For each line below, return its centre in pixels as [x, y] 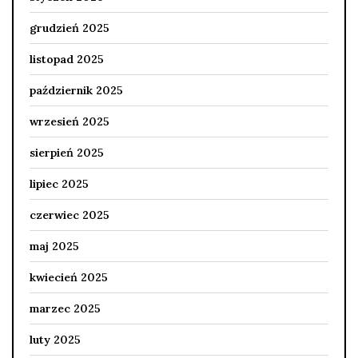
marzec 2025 [65, 308]
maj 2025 [54, 246]
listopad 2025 [67, 59]
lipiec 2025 [59, 183]
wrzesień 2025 [70, 121]
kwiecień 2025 [69, 277]
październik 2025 [76, 90]
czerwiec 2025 [70, 215]
